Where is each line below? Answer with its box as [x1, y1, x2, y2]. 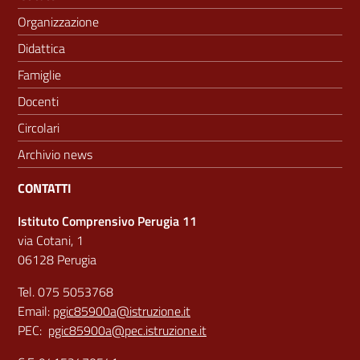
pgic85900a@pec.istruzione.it [48, 321, 207, 341]
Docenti [18, 92, 59, 112]
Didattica [18, 39, 65, 59]
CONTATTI [18, 178, 72, 198]
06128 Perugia [18, 250, 96, 270]
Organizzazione [18, 12, 99, 32]
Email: [18, 301, 53, 321]
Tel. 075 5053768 [18, 282, 113, 302]
